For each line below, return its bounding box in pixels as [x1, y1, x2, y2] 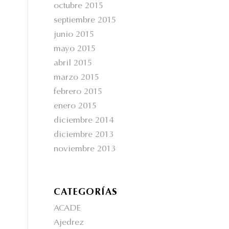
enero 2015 [54, 102, 97, 111]
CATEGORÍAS [54, 188, 118, 197]
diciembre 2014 [54, 117, 114, 125]
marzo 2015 [54, 74, 100, 82]
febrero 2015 [54, 88, 103, 97]
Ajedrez [54, 219, 84, 227]
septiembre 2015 [54, 16, 117, 25]
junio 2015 [54, 31, 95, 39]
